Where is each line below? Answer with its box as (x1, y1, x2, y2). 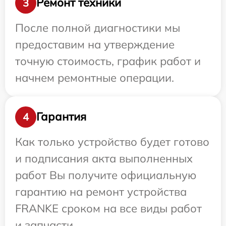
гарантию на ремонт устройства (15, 184, 187, 199)
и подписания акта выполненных (15, 151, 193, 165)
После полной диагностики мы (15, 20, 180, 35)
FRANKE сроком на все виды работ (15, 201, 202, 215)
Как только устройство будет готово (15, 134, 209, 149)
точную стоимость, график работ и (15, 53, 201, 68)
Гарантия (36, 109, 86, 124)
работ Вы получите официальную (15, 167, 196, 182)
